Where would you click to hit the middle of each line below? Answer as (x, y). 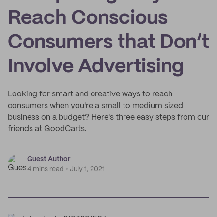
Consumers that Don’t (108, 43)
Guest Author (49, 159)
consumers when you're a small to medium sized (95, 106)
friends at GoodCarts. (47, 129)
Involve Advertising (96, 67)
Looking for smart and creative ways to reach (90, 94)
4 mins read (46, 169)
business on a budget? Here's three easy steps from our (108, 117)
